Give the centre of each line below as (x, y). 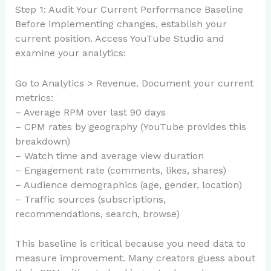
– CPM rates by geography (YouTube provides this (130, 126)
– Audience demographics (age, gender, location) (128, 184)
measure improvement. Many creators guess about (135, 258)
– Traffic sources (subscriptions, (90, 199)
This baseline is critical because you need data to (130, 244)
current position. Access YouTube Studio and (119, 38)
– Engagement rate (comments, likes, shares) (120, 170)
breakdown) (42, 141)
